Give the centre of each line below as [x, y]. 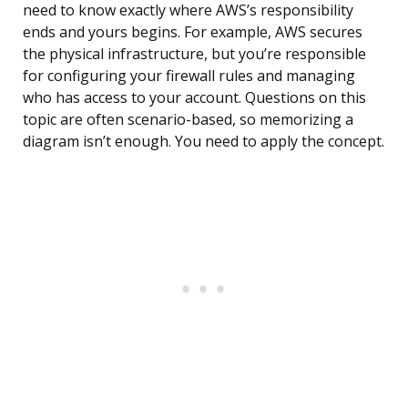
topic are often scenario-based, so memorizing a [188, 120]
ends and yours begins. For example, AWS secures [193, 32]
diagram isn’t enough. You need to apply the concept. [204, 142]
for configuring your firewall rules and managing [189, 76]
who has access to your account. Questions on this [194, 98]
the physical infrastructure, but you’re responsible [194, 54]
